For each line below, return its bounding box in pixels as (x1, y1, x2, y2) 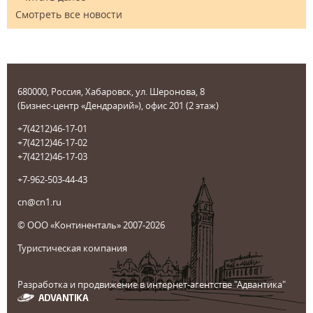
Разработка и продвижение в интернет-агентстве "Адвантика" (17, 277, 286, 291)
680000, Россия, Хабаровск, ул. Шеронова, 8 (17, 85, 205, 98)
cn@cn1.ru (17, 196, 61, 209)
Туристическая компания (17, 241, 127, 254)
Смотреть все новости (15, 8, 122, 21)
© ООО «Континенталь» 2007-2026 (17, 219, 165, 232)
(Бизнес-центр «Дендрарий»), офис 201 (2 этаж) (17, 99, 219, 112)
